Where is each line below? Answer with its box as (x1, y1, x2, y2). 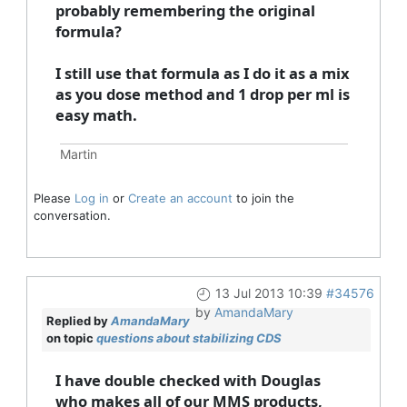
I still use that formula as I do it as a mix (55, 62, 350, 84)
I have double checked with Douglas (55, 369, 321, 391)
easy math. (55, 104, 137, 125)
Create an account (127, 190, 233, 205)
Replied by (45, 313, 111, 328)
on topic (45, 330, 96, 345)
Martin (59, 145, 97, 162)
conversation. (33, 207, 111, 223)
